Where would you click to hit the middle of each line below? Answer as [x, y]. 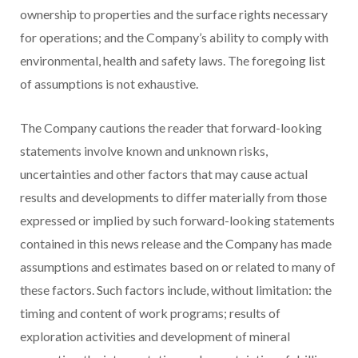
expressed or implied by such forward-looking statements [177, 221]
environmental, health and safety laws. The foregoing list [173, 61]
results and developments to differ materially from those [173, 197]
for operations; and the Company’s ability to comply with [174, 38]
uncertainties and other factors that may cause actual [164, 174]
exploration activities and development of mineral [155, 336]
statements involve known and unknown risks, [144, 151]
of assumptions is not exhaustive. [109, 84]
